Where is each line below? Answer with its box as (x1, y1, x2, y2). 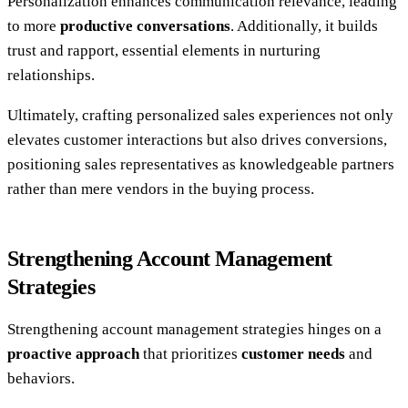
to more (7, 17, 60, 36)
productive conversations (60, 17, 230, 36)
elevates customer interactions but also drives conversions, (7, 131, 387, 149)
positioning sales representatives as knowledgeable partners (7, 156, 394, 174)
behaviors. (7, 370, 75, 388)
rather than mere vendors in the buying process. (7, 180, 314, 199)
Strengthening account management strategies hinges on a (7, 321, 382, 339)
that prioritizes (139, 345, 241, 363)
